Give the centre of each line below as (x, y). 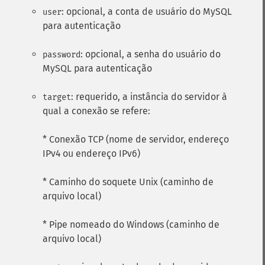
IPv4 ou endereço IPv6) (91, 153)
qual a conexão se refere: (96, 111)
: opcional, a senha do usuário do (151, 54)
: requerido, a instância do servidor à (149, 97)
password (62, 55)
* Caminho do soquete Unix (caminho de (128, 182)
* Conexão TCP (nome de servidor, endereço (136, 139)
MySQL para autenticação (97, 68)
